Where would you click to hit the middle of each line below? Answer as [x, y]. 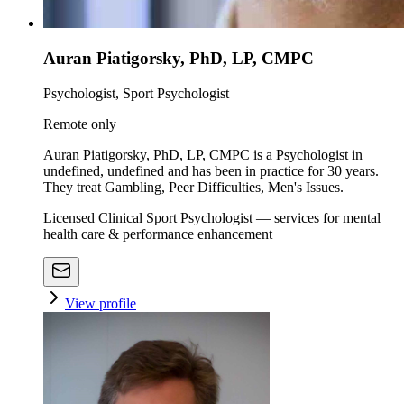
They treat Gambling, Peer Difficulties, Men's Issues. [193, 187]
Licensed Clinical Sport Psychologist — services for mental [212, 217]
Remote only [80, 124]
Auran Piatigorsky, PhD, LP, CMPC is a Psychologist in [203, 154]
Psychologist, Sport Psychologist [136, 93]
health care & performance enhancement [158, 234]
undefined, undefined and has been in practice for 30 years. [211, 170]
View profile [101, 303]
